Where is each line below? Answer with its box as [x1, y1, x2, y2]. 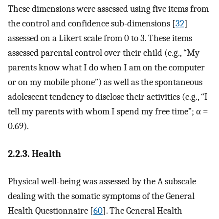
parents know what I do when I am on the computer [8, 62, 205, 73]
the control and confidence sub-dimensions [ [8, 18, 175, 29]
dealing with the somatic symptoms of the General [8, 191, 195, 201]
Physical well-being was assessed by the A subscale [8, 176, 196, 187]
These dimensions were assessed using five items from [8, 3, 209, 15]
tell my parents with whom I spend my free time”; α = [8, 106, 208, 117]
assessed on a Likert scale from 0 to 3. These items [8, 33, 192, 44]
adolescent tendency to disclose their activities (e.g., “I [8, 91, 208, 103]
